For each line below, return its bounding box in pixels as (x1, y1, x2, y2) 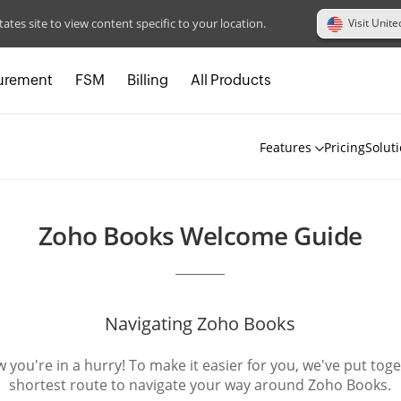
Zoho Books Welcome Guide (38, 218, 363, 252)
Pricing (324, 138, 365, 156)
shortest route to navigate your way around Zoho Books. (9, 374, 392, 395)
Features (260, 138, 311, 156)
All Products (191, 71, 271, 89)
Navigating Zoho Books (105, 311, 296, 336)
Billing (127, 71, 168, 89)
